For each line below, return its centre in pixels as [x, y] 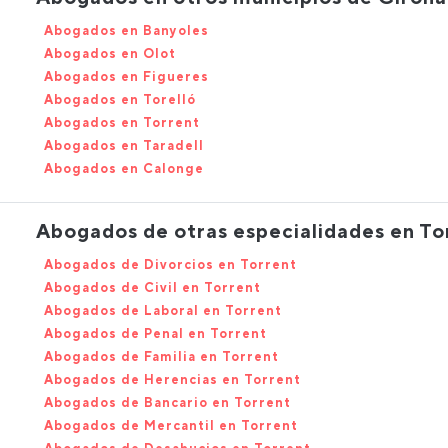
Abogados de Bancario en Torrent [167, 402]
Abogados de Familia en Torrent [161, 356]
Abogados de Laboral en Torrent [163, 310]
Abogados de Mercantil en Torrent [171, 425]
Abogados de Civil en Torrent [152, 287]
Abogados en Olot [110, 53]
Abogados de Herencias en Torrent [172, 379]
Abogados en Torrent [122, 122]
